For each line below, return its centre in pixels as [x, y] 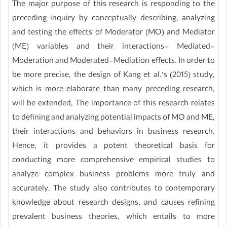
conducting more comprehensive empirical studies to [113, 161]
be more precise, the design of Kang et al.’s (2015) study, [113, 76]
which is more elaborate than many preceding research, [113, 90]
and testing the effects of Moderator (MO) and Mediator [113, 33]
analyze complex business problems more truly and [113, 175]
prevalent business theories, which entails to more [113, 218]
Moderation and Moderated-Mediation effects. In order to [113, 62]
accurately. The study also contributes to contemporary [113, 190]
